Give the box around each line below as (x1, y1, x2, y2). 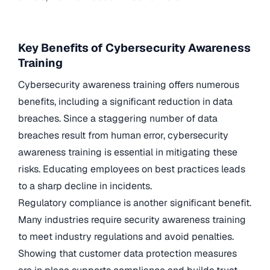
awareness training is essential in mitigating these (18, 145, 237, 159)
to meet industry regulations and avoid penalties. (18, 230, 234, 243)
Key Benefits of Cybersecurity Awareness (18, 40, 251, 56)
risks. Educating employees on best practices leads (18, 162, 245, 175)
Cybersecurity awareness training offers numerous (18, 78, 239, 91)
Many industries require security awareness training (18, 213, 246, 226)
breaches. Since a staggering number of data (18, 111, 218, 125)
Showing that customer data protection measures (18, 246, 237, 260)
